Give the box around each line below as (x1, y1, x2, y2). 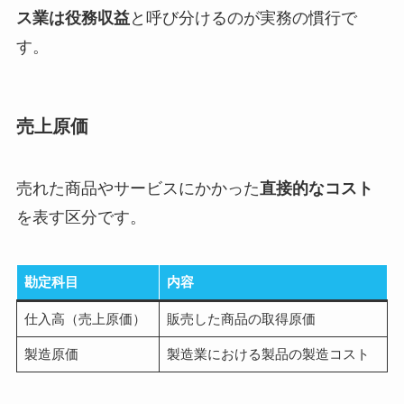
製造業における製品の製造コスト (166, 346, 370, 363)
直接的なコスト (259, 179, 373, 198)
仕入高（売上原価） (23, 311, 146, 327)
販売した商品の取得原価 (166, 311, 316, 327)
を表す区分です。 (15, 208, 146, 227)
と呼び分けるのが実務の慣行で (129, 8, 357, 27)
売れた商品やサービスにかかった (15, 179, 260, 198)
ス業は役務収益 (15, 8, 130, 27)
